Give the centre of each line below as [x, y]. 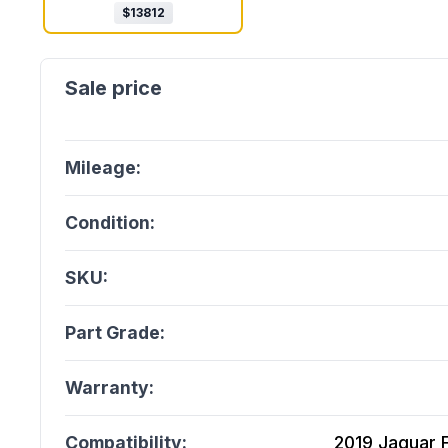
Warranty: [109, 387]
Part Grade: [115, 332]
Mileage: [103, 167]
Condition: [110, 222]
